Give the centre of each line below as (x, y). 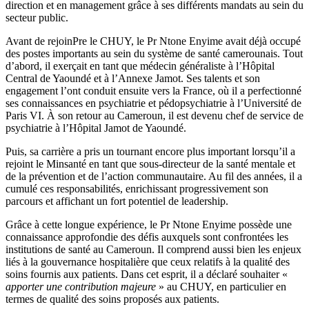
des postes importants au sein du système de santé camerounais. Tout (154, 53)
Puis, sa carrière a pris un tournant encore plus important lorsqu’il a (150, 151)
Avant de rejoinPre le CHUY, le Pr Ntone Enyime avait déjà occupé (153, 41)
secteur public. (37, 17)
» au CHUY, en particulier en (221, 286)
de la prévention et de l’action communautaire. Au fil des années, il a (154, 176)
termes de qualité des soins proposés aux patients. (112, 299)
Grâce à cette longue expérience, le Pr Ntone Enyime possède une (149, 224)
